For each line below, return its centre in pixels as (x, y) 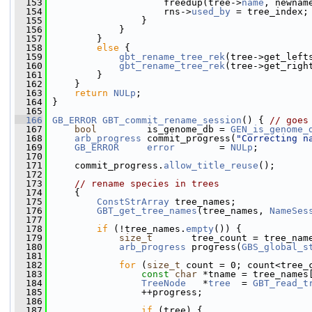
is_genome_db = (164, 129)
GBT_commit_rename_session (172, 120)
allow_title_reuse (211, 165)
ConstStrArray (133, 202)
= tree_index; (270, 11)
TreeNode (164, 283)
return (91, 93)
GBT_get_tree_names (147, 211)
